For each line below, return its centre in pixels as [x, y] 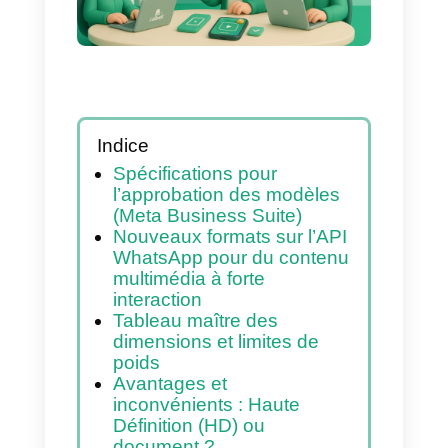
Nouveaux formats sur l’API [282, 392]
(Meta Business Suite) [254, 367]
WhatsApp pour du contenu [283, 418]
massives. [167, 93]
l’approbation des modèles [278, 341]
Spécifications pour [239, 315]
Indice [150, 281]
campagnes [181, 40]
